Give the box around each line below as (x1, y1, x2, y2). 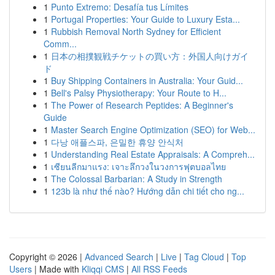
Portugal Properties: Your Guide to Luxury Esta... (51, 13, 240, 25)
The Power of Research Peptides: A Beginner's (51, 99, 233, 111)
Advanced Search (85, 250, 153, 263)
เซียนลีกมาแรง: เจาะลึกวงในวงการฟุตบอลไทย (51, 160, 226, 172)
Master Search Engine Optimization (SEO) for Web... (51, 123, 255, 136)
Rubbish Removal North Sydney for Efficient (51, 25, 221, 37)
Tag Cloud (184, 250, 224, 263)
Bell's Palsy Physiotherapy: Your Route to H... (51, 87, 227, 99)
